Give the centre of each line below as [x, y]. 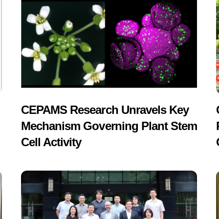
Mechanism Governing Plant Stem [109, 126]
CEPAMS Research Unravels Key [105, 110]
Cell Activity [51, 142]
